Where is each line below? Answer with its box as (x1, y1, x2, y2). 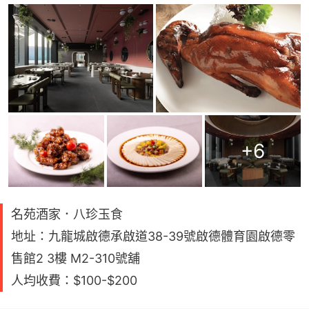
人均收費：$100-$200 (11, 273, 137, 288)
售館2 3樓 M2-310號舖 (11, 251, 140, 266)
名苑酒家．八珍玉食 (11, 207, 123, 222)
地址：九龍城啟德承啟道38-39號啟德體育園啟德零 (11, 229, 295, 244)
